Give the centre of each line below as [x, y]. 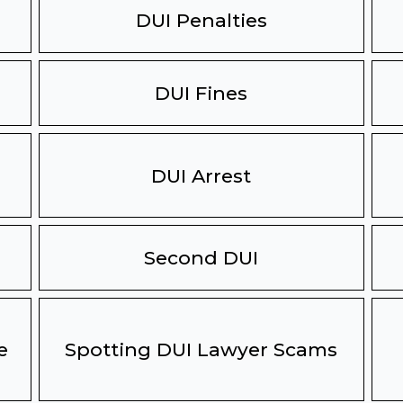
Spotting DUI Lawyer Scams [201, 349]
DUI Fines [201, 93]
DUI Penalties [201, 20]
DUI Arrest [201, 175]
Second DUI [201, 258]
